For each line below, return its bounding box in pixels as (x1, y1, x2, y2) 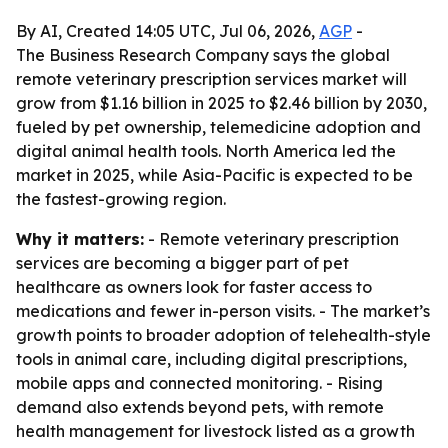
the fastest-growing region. (16, 189, 226, 209)
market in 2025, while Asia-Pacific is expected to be (16, 165, 413, 185)
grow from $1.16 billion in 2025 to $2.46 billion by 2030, (16, 93, 427, 113)
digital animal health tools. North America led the (16, 141, 396, 161)
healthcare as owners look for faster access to (16, 277, 372, 297)
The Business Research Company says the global (16, 45, 390, 65)
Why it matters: (16, 229, 144, 249)
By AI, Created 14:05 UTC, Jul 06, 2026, (16, 21, 319, 41)
